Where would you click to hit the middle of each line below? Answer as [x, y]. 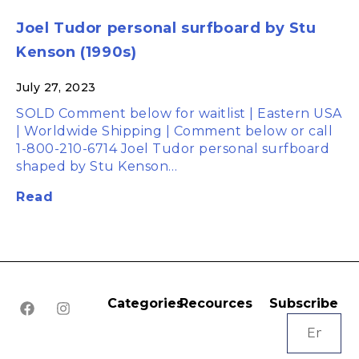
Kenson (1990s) [77, 52]
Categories [146, 304]
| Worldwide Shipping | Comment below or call [174, 131]
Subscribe [304, 304]
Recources [218, 304]
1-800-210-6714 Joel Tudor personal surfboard [173, 149]
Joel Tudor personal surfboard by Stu [166, 28]
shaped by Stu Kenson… [97, 167]
